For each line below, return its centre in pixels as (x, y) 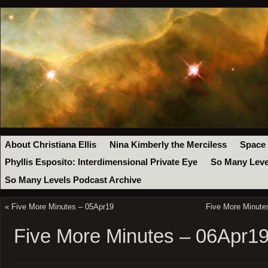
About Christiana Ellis (51, 144)
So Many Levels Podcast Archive (73, 180)
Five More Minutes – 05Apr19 (62, 206)
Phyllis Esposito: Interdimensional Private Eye (101, 162)
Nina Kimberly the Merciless (168, 144)
